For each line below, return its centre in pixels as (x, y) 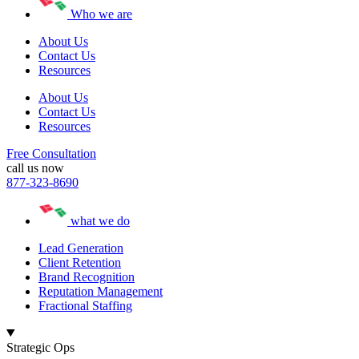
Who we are (101, 14)
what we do (100, 220)
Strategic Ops (40, 347)
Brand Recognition (87, 276)
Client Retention (80, 262)
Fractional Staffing (85, 305)
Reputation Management (101, 291)
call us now (35, 167)
